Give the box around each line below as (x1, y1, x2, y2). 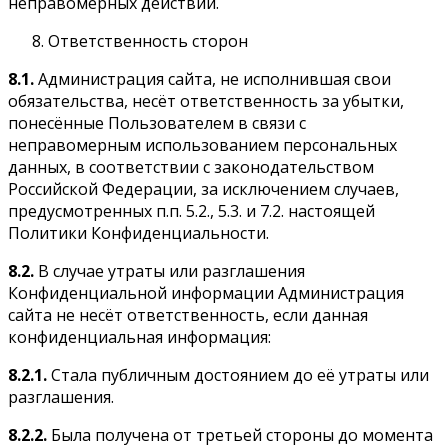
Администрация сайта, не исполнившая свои (34, 67, 391, 90)
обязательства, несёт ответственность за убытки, (8, 89, 404, 112)
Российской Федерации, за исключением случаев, (8, 177, 399, 200)
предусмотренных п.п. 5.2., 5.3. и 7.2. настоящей (8, 199, 375, 222)
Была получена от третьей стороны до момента (47, 423, 433, 446)
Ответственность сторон (48, 29, 248, 52)
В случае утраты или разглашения (34, 259, 305, 282)
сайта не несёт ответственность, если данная (8, 303, 368, 326)
